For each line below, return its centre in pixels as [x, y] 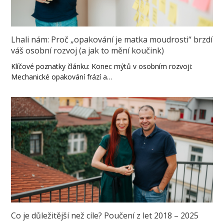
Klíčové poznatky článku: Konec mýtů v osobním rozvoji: [102, 66]
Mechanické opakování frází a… [62, 77]
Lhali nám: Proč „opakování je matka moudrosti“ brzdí [112, 40]
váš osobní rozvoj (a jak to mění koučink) [88, 51]
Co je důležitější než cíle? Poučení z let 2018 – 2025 [105, 216]
